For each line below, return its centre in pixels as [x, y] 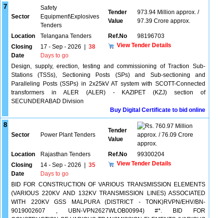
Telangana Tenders [66, 36]
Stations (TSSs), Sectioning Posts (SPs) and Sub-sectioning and [108, 75]
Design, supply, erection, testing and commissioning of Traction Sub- [108, 66]
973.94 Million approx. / [168, 12]
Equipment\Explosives [70, 17]
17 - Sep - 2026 [61, 47]
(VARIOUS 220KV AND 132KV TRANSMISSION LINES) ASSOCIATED [108, 193]
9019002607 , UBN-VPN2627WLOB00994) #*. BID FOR [108, 211]
